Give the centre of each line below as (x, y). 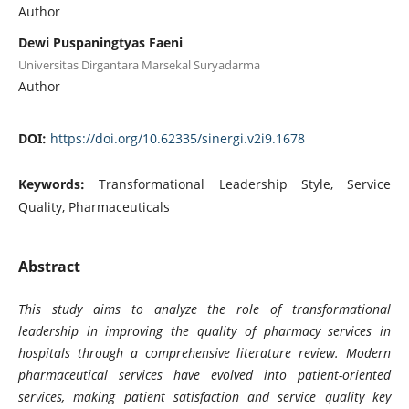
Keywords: (58, 184)
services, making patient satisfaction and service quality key (204, 397)
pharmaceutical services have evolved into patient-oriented (204, 375)
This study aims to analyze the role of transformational (204, 309)
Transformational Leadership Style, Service (245, 184)
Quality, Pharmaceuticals (94, 206)
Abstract (49, 266)
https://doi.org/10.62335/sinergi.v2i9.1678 (177, 138)
